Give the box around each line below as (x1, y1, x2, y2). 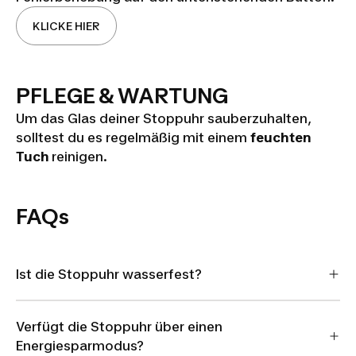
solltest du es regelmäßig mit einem (16, 130, 250, 145)
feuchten (250, 130, 311, 145)
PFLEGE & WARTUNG (16, 83, 228, 108)
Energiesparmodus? (16, 337, 144, 354)
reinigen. (52, 149, 107, 164)
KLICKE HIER (33, 19, 100, 33)
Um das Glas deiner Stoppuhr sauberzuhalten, (16, 110, 311, 126)
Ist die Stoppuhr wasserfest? (16, 266, 202, 282)
